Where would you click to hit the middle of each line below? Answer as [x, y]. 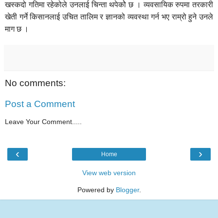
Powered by [96, 190]
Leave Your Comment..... [43, 121]
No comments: [35, 83]
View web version [109, 173]
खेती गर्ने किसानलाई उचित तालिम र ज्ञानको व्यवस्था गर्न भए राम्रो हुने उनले [109, 17]
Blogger [127, 190]
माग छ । [17, 29]
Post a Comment [40, 104]
